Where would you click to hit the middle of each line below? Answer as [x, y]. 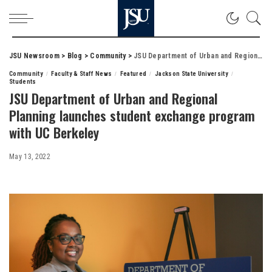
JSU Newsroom [34, 56]
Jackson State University [192, 74]
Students [23, 82]
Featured [133, 74]
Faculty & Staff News [82, 74]
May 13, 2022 [30, 157]
